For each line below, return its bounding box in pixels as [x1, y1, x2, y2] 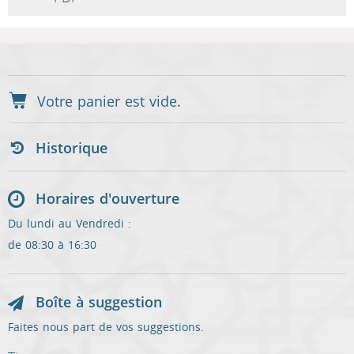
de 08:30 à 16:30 [8, 235, 96, 256]
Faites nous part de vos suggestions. [8, 317, 204, 338]
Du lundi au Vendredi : [8, 213, 131, 235]
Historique [36, 135, 107, 162]
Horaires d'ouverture [36, 186, 179, 213]
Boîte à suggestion [36, 289, 162, 316]
